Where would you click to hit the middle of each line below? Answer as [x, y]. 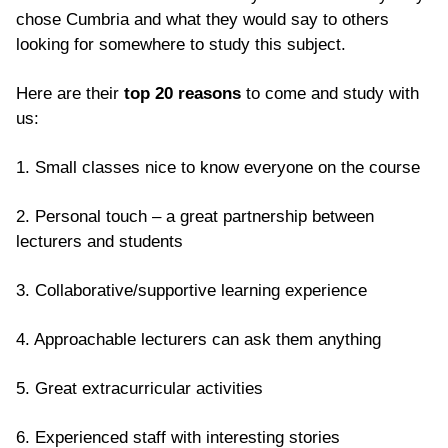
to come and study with [330, 93]
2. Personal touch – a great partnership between [195, 216]
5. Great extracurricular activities [139, 388]
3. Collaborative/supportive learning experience [191, 290]
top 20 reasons [182, 93]
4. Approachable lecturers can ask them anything [198, 339]
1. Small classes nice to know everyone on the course [218, 167]
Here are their [70, 93]
